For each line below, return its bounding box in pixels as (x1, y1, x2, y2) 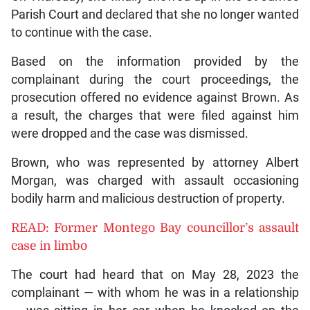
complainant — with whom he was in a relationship (10, 285, 300, 300)
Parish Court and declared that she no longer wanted (10, 7, 300, 21)
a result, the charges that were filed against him (10, 108, 300, 122)
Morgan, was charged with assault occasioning (10, 173, 300, 188)
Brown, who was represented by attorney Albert (10, 155, 300, 170)
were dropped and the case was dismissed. (10, 126, 248, 140)
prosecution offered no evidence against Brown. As (10, 90, 300, 104)
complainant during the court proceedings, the (10, 72, 300, 86)
